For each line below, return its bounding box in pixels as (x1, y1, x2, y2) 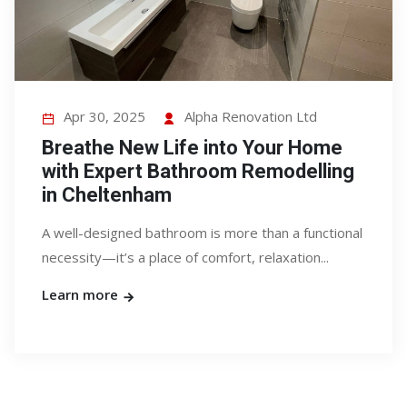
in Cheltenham (42, 184, 172, 206)
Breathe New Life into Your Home (42, 136, 342, 159)
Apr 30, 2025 (64, 107, 145, 125)
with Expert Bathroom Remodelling (42, 160, 354, 183)
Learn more (42, 285, 122, 303)
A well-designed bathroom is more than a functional (42, 223, 362, 242)
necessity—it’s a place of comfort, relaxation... (42, 248, 329, 266)
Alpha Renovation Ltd (184, 107, 317, 125)
